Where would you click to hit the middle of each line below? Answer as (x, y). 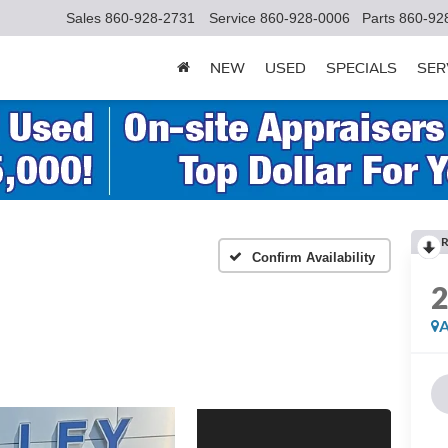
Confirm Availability (313, 257)
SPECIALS (361, 68)
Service (232, 18)
